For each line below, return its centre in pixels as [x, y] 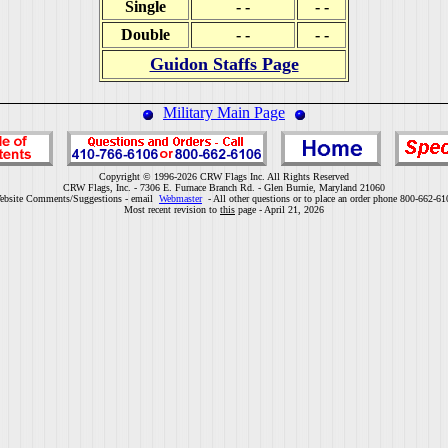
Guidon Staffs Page [224, 64]
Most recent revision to [172, 209]
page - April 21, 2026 [279, 209]
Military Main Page [224, 112]
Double [145, 34]
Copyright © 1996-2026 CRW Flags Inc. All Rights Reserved [224, 176]
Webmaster [180, 198]
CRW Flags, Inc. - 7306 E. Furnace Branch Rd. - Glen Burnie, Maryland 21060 [224, 187]
